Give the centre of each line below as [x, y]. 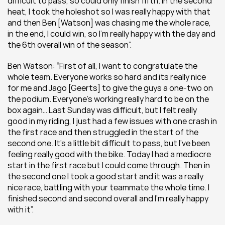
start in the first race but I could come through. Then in [109, 165]
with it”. [21, 209]
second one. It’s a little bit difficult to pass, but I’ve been [109, 143]
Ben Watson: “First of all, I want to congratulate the [102, 66]
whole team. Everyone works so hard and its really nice [107, 77]
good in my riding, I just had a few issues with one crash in [112, 121]
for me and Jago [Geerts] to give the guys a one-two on [110, 88]
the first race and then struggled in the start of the [103, 132]
